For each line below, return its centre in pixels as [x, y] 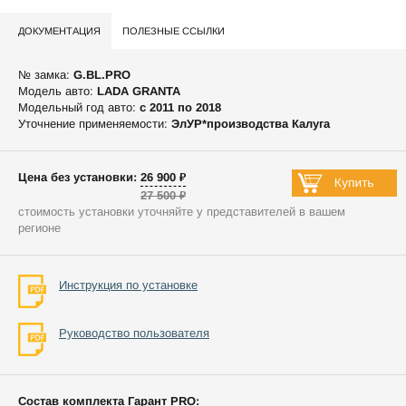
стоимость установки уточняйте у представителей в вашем [182, 212]
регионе [39, 228]
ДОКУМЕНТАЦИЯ [59, 31]
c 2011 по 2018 [180, 108]
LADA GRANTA [139, 92]
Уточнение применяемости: [95, 124]
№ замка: [46, 75]
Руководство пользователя [134, 333]
